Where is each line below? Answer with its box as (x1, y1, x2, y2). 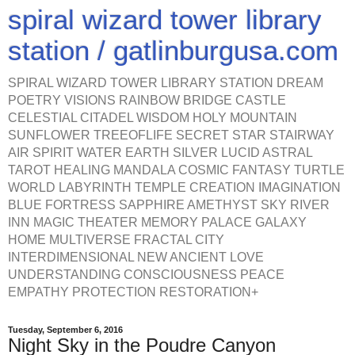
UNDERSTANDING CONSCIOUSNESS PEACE (8, 268, 284, 281)
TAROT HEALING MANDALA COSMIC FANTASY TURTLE (8, 163, 345, 177)
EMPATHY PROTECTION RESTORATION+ (8, 285, 258, 299)
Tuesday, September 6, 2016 (8, 325, 123, 334)
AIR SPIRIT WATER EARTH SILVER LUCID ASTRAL (8, 146, 312, 159)
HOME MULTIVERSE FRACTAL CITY (8, 233, 224, 246)
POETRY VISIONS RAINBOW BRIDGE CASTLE (8, 94, 286, 107)
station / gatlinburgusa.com (8, 36, 338, 66)
